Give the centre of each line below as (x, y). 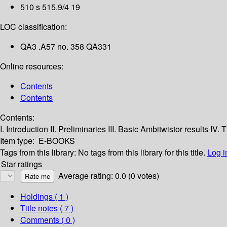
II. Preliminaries (79, 129)
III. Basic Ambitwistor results (159, 129)
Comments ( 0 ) (48, 220)
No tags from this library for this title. (142, 153)
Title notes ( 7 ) (47, 208)
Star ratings (22, 164)
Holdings (36, 197)
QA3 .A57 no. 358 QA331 (66, 47)
